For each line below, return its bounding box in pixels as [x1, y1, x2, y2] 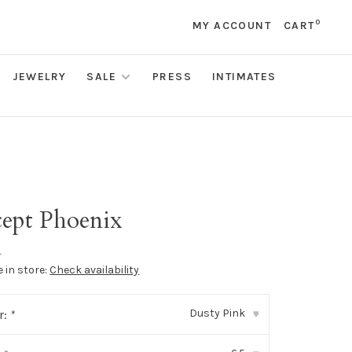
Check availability [49, 263, 140, 277]
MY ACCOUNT [192, 19, 271, 32]
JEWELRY [12, 70, 67, 83]
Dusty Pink [189, 306, 245, 320]
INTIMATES [212, 70, 277, 83]
